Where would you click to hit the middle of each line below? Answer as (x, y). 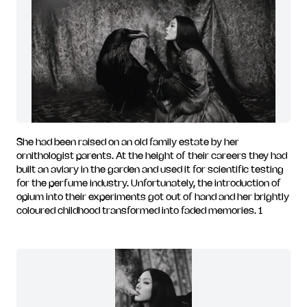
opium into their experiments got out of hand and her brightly (153, 198)
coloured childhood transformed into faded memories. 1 (139, 211)
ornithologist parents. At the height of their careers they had (152, 157)
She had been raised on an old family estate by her (128, 143)
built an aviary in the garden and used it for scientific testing (150, 170)
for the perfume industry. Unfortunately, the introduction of (149, 184)
